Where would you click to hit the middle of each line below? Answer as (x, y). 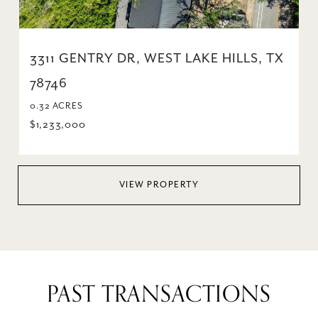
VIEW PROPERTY (159, 185)
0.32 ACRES (56, 106)
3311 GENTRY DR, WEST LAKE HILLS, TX (157, 58)
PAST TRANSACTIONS (159, 294)
